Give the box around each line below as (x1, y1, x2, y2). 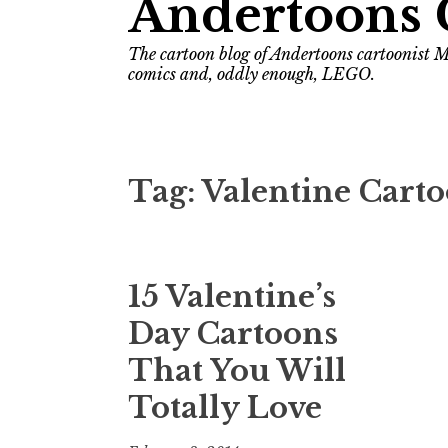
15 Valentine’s (128, 279, 336, 316)
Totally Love (128, 390, 322, 427)
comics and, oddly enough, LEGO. (128, 64, 375, 84)
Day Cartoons (128, 316, 338, 353)
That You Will (128, 353, 346, 390)
